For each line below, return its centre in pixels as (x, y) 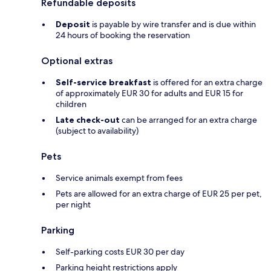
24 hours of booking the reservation (123, 35)
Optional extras (77, 60)
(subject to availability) (97, 130)
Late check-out (88, 119)
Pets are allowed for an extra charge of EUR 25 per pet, (159, 193)
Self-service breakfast (103, 82)
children (71, 104)
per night (73, 204)
